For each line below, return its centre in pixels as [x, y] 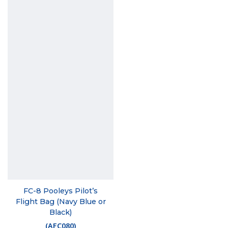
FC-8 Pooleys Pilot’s [61, 191]
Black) [61, 212]
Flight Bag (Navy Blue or [61, 202]
